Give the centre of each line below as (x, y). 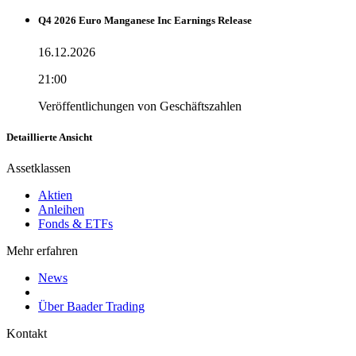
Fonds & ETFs (75, 223)
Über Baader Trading (91, 306)
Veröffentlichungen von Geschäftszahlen (140, 106)
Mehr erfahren (42, 250)
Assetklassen (39, 168)
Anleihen (61, 209)
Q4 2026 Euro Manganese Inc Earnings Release (145, 21)
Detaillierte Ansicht (49, 137)
